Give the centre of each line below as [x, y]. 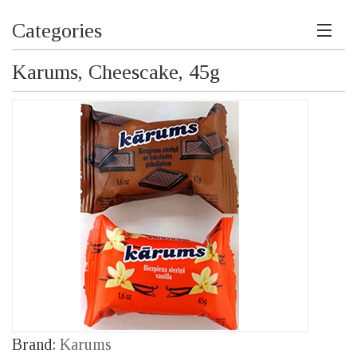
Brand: [36, 345]
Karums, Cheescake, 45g [116, 73]
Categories [57, 31]
